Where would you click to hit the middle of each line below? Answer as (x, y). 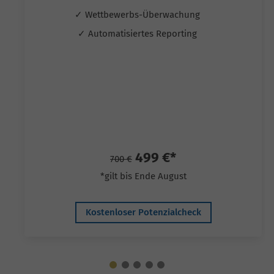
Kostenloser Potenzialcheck (143, 212)
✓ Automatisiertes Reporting (138, 34)
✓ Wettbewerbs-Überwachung (138, 14)
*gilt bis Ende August (143, 176)
